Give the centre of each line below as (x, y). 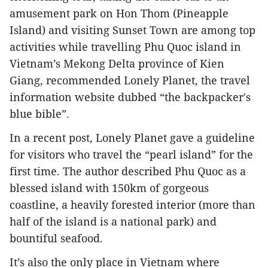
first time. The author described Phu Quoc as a (128, 171)
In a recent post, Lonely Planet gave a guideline (132, 138)
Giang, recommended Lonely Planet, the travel (130, 80)
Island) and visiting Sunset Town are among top (133, 30)
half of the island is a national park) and (113, 222)
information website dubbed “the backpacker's (130, 97)
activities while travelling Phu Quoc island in (125, 47)
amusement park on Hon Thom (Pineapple (119, 13)
